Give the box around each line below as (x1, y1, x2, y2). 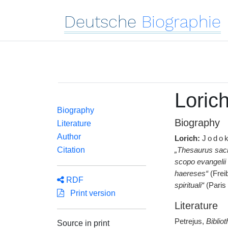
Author (57, 132, 81, 141)
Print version (64, 189, 116, 197)
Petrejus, (174, 217, 206, 225)
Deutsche (64, 12, 136, 32)
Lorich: (174, 134, 200, 142)
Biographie (141, 12, 221, 32)
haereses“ (174, 169, 208, 178)
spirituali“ (174, 181, 204, 189)
